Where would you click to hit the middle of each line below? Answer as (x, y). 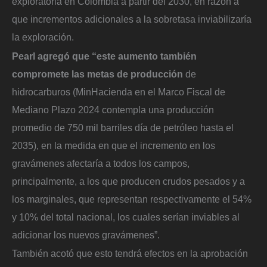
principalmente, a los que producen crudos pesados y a (128, 181)
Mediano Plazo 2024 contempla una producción (113, 109)
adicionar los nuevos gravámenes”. (86, 235)
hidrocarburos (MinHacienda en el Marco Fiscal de (119, 91)
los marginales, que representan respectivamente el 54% (132, 199)
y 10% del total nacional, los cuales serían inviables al (126, 217)
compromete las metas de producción (97, 74)
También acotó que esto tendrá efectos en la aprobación (130, 254)
